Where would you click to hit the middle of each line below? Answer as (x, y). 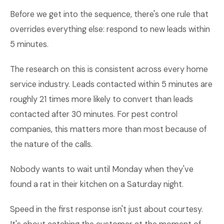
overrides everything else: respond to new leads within (110, 29)
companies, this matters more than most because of (108, 129)
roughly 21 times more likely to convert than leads (101, 99)
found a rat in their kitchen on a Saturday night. (97, 184)
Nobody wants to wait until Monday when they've (102, 169)
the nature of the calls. (51, 144)
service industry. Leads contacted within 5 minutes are (111, 84)
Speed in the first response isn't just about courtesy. (106, 209)
